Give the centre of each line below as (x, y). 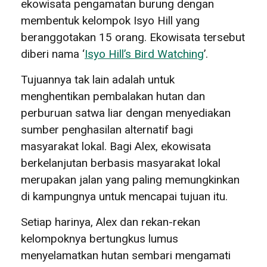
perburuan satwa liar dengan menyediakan (126, 113)
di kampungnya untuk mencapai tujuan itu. (126, 196)
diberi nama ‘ (53, 54)
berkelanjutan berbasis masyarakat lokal (121, 163)
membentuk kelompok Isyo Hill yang (110, 20)
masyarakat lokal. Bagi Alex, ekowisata (116, 146)
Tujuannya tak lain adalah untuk (98, 79)
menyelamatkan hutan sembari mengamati (126, 255)
